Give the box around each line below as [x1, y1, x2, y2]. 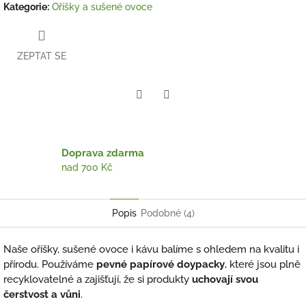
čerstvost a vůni [3, 288, 81, 301]
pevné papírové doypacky [96, 258, 225, 270]
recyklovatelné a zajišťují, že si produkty [3, 273, 192, 286]
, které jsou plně [225, 258, 301, 270]
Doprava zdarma [61, 146, 144, 159]
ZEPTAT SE [17, 51, 66, 62]
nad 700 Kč [61, 161, 113, 173]
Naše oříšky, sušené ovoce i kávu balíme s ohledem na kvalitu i [3, 243, 299, 255]
